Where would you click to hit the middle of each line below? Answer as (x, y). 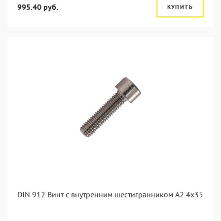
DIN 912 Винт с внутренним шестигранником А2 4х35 (110, 194)
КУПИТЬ (180, 7)
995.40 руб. (38, 7)
